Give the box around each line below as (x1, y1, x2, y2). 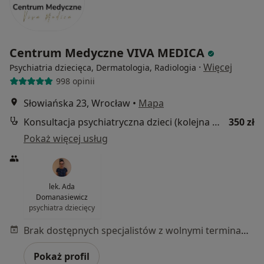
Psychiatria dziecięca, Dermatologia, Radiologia (9, 61, 196, 73)
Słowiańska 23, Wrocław (24, 96, 130, 110)
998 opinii (55, 75, 95, 87)
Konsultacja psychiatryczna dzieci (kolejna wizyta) (212, 115, 220, 128)
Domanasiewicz (36, 192, 88, 202)
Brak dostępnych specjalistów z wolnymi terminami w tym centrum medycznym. (241, 223, 249, 237)
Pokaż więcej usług (24, 131, 108, 145)
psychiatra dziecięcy (29, 202, 95, 213)
